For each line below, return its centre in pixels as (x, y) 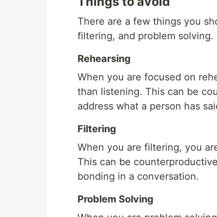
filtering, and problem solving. (146, 36)
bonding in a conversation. (138, 177)
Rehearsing (104, 59)
